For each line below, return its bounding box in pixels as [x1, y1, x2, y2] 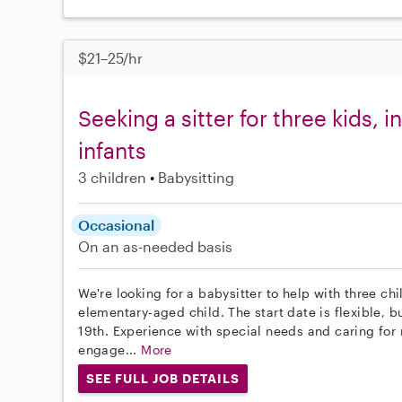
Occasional [78, 216, 155, 234]
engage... [78, 342, 142, 358]
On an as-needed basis [78, 238, 233, 256]
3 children [78, 169, 147, 187]
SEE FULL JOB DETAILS [86, 371, 240, 387]
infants [78, 137, 147, 164]
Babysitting [158, 169, 235, 187]
